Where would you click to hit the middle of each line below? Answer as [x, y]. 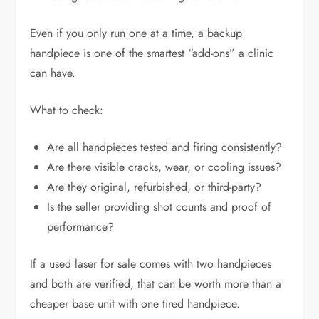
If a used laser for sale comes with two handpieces [151, 264]
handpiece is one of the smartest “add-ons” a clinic [152, 53]
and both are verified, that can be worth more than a [156, 284]
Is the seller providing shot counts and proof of [159, 207]
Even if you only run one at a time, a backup [136, 33]
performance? [81, 227]
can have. [53, 73]
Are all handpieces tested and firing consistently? [165, 147]
